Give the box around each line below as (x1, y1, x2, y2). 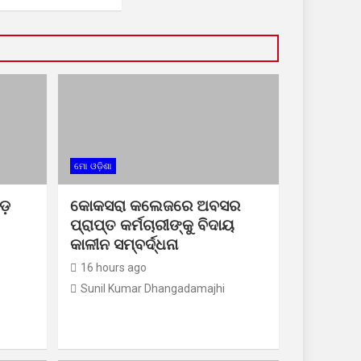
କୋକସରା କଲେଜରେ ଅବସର (69, 197, 240, 216)
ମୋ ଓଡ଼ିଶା (73, 161, 112, 172)
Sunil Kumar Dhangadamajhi (80, 282, 225, 296)
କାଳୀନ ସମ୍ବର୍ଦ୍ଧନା (69, 235, 178, 255)
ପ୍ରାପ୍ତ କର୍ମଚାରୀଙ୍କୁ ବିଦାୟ (69, 216, 234, 235)
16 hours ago (80, 261, 147, 275)
